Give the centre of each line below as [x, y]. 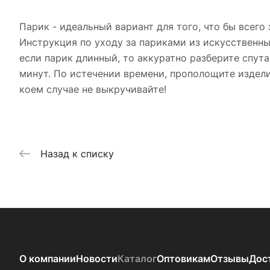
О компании [48, 259]
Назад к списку [77, 153]
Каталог [137, 259]
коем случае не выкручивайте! [93, 89]
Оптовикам [184, 259]
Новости [97, 259]
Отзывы [230, 259]
